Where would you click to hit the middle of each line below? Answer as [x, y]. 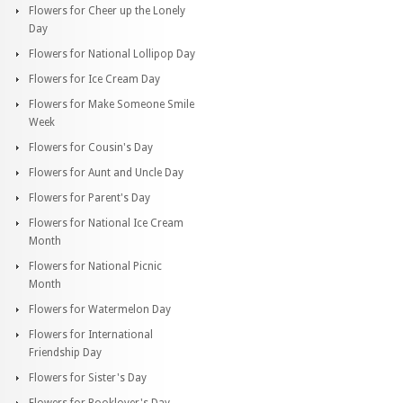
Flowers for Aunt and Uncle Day [106, 172]
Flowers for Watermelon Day [100, 309]
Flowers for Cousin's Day [91, 147]
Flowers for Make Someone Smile [112, 104]
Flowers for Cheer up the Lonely [107, 10]
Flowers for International [91, 334]
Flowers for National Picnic [95, 266]
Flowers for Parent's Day [90, 197]
